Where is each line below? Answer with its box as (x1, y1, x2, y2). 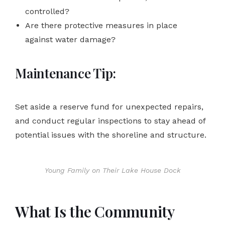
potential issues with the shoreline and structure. (15, 130, 206, 140)
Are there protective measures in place (25, 20, 177, 30)
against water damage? (25, 34, 116, 44)
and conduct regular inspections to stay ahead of (15, 116, 205, 126)
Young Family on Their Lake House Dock (44, 166, 181, 174)
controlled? (25, 6, 69, 16)
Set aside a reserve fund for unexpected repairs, (15, 101, 203, 111)
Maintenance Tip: (15, 64, 116, 82)
